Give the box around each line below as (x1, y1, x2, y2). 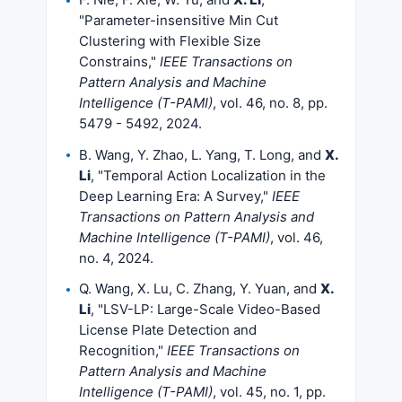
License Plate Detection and (79, 321, 257, 338)
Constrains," (79, 53, 160, 70)
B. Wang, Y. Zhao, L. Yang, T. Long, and (79, 145, 325, 163)
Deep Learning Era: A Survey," (79, 187, 272, 205)
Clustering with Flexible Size (79, 32, 261, 49)
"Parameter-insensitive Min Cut (79, 12, 278, 29)
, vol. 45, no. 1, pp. (213, 383, 326, 400)
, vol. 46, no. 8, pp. (213, 94, 328, 111)
